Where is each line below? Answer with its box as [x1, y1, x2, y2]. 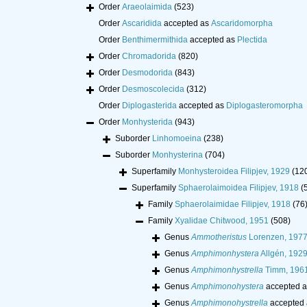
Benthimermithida [122, 35, 188, 45]
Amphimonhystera [191, 249, 259, 259]
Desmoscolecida [122, 84, 184, 95]
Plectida [237, 35, 267, 45]
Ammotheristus [191, 232, 247, 243]
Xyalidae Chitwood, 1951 [175, 216, 269, 226]
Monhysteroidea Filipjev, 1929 [178, 167, 290, 177]
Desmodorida [122, 68, 173, 78]
